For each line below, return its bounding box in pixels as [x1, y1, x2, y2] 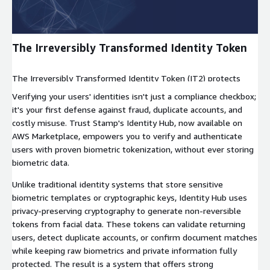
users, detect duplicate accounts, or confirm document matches [12, 232, 257, 243]
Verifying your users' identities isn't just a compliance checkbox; [12, 91, 256, 102]
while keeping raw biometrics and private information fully [12, 245, 237, 256]
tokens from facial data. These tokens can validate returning [12, 219, 245, 230]
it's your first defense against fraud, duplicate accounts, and [12, 104, 242, 115]
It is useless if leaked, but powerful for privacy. [12, 99, 192, 110]
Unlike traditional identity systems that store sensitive [12, 179, 223, 190]
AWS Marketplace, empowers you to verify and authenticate [12, 131, 242, 142]
